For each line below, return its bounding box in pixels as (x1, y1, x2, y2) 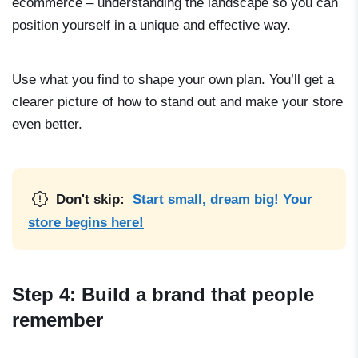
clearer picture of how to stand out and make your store (12, 94, 343, 110)
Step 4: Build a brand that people (12, 284, 314, 306)
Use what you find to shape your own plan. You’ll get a (12, 72, 334, 88)
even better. (12, 117, 82, 133)
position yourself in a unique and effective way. (12, 18, 291, 34)
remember (12, 309, 103, 332)
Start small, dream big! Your (133, 192, 312, 208)
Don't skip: (56, 192, 129, 208)
